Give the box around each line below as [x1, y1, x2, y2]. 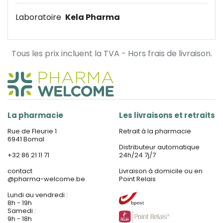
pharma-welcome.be [14, 174, 85, 184]
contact [7, 166, 32, 176]
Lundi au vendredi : [7, 190, 68, 200]
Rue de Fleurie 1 [7, 126, 57, 136]
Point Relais [119, 174, 156, 184]
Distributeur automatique [119, 142, 200, 152]
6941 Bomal [7, 134, 44, 144]
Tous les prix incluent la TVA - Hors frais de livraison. [11, 48, 212, 59]
